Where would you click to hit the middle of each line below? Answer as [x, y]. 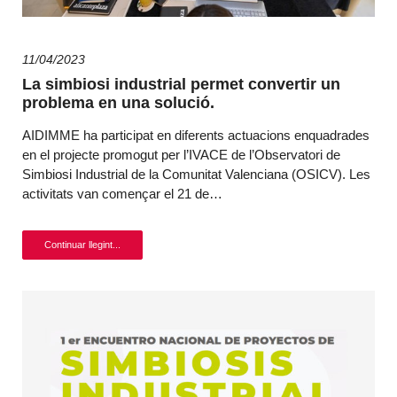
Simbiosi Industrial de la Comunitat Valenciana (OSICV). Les [196, 174]
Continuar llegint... [82, 245]
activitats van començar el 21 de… [122, 194]
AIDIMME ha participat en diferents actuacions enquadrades [196, 135]
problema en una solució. [118, 103]
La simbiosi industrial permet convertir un [181, 84]
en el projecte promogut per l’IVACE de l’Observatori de [181, 155]
